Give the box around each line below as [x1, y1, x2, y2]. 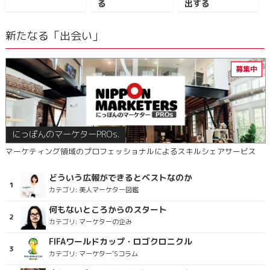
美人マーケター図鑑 [78, 185, 139, 195]
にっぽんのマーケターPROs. [11, 128, 119, 140]
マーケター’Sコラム [78, 249, 138, 259]
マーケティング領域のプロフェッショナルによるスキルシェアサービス [5, 146, 256, 157]
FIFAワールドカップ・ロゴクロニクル [48, 236, 192, 247]
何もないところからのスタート [48, 204, 167, 215]
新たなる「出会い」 [5, 28, 103, 43]
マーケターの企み [78, 217, 132, 227]
